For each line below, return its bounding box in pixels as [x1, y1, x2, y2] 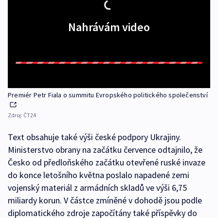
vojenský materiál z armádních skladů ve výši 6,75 [8, 182, 187, 193]
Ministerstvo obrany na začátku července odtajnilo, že [8, 144, 202, 155]
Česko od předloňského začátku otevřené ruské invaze [8, 157, 205, 168]
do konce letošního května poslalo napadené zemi [8, 169, 189, 181]
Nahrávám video [68, 19, 150, 35]
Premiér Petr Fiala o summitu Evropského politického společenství [8, 91, 208, 99]
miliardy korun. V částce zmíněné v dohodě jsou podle [8, 195, 202, 206]
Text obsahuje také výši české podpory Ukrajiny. [8, 131, 181, 143]
